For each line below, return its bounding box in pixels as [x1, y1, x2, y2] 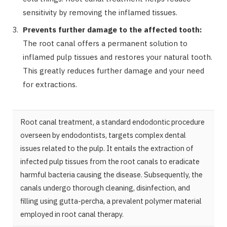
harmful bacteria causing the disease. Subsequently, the [20, 169, 203, 179]
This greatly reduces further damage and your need [23, 66, 204, 76]
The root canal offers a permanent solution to [23, 39, 187, 49]
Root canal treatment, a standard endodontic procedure [20, 117, 205, 127]
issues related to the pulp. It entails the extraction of [20, 143, 194, 153]
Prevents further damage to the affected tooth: [23, 25, 202, 35]
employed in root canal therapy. [20, 209, 124, 219]
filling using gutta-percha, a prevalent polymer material [20, 196, 202, 206]
